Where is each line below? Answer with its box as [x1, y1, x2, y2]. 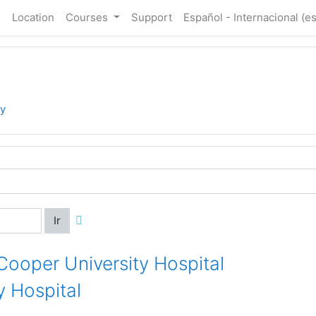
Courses [66, 11, 111, 24]
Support [130, 11, 172, 24]
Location [12, 11, 54, 24]
